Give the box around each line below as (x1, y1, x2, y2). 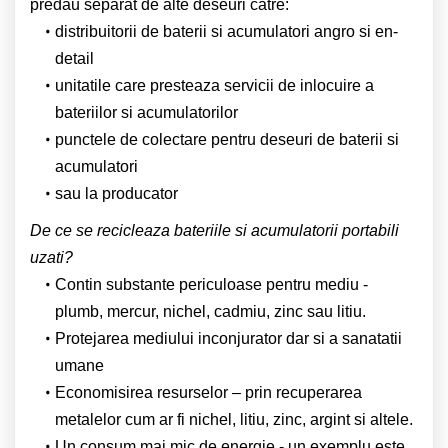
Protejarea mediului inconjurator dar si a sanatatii (54, 329, 402, 347)
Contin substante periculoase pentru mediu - (54, 275, 368, 293)
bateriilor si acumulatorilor (55, 103, 238, 121)
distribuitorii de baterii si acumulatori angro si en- (54, 22, 398, 40)
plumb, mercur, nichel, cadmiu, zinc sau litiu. (55, 302, 366, 320)
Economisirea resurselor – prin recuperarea (54, 383, 362, 401)
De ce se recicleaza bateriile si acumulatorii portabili (30, 221, 399, 239)
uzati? (30, 248, 73, 266)
